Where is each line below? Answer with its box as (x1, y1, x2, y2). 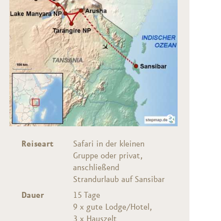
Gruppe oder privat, (73, 151, 143, 161)
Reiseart (21, 139, 54, 149)
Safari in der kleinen (73, 139, 145, 149)
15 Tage (73, 190, 101, 201)
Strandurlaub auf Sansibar (73, 175, 165, 185)
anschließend (73, 163, 120, 173)
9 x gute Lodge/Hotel (73, 202, 150, 213)
